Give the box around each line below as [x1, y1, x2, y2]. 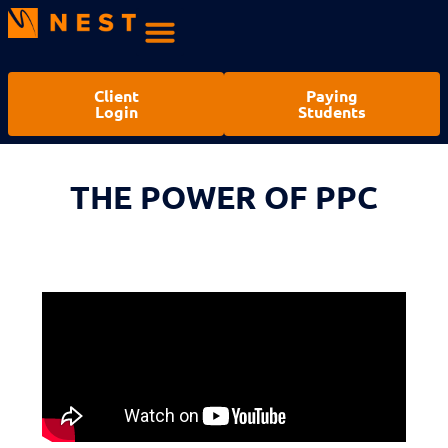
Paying [306, 85, 358, 106]
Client [93, 85, 139, 106]
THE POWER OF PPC [70, 177, 378, 217]
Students [298, 101, 366, 122]
